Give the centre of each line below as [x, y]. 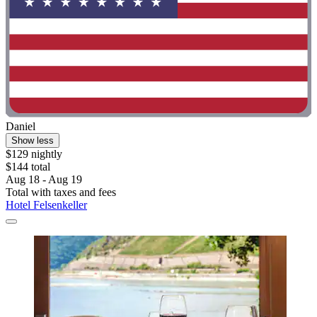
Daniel [21, 127]
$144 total [28, 167]
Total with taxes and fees [61, 192]
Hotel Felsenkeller [46, 205]
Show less [33, 141]
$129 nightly [34, 154]
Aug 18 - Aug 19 [44, 180]
